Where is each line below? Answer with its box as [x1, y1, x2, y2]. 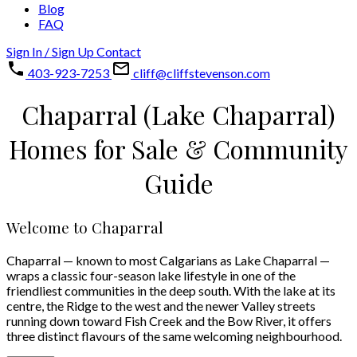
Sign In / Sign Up [6, 44, 94, 59]
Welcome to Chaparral [6, 217, 163, 237]
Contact [96, 44, 141, 59]
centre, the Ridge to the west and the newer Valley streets [6, 297, 316, 313]
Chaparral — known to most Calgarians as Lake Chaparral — [6, 252, 330, 268]
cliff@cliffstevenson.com [133, 65, 270, 80]
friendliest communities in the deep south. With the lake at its [6, 282, 335, 298]
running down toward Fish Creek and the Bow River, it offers [6, 312, 331, 328]
